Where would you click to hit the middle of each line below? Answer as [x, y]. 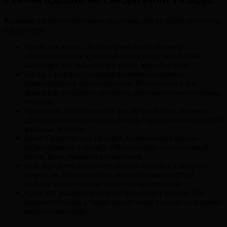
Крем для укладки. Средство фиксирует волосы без [113, 193]
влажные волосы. [54, 129]
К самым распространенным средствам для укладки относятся [112, 21]
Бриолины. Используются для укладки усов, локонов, [117, 111]
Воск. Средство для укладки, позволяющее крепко [111, 138]
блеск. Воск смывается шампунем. [84, 157]
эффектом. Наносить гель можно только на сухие [109, 175]
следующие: [25, 30]
